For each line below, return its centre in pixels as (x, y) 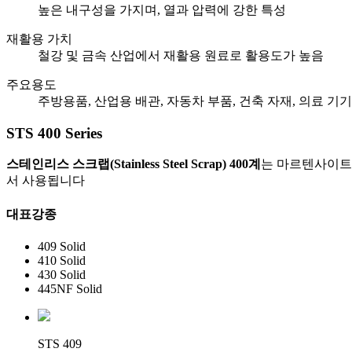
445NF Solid (70, 288)
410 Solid (62, 260)
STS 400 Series (54, 133)
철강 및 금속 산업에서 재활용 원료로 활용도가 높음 (181, 55)
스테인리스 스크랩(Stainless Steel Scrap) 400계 (134, 164)
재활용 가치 (39, 38)
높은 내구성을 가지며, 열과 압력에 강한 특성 (162, 9)
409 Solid (62, 246)
